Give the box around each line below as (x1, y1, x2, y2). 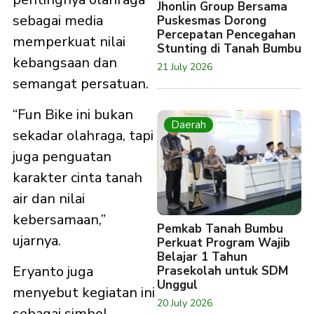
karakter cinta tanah (13, 168, 142, 188)
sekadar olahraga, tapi (13, 126, 153, 146)
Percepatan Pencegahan (157, 27, 296, 43)
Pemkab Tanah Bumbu (157, 221, 283, 237)
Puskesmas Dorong (157, 13, 266, 29)
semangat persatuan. (13, 74, 149, 93)
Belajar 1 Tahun (157, 249, 247, 265)
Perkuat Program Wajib (157, 235, 290, 251)
